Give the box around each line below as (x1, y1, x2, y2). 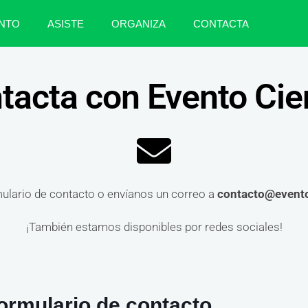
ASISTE (47, 17, 84, 30)
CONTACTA (192, 17, 249, 30)
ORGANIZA (111, 17, 166, 30)
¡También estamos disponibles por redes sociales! (25, 220, 283, 234)
